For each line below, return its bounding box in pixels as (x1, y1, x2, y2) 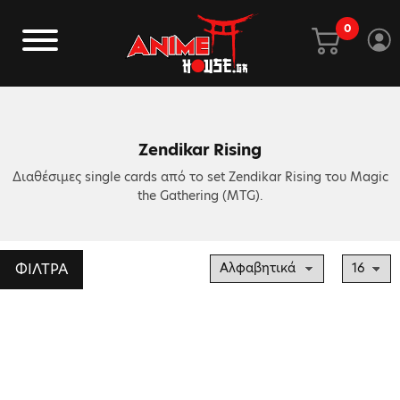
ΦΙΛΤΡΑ (15, 258, 68, 279)
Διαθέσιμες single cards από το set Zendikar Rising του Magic (12, 167, 388, 186)
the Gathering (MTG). (137, 186, 263, 204)
